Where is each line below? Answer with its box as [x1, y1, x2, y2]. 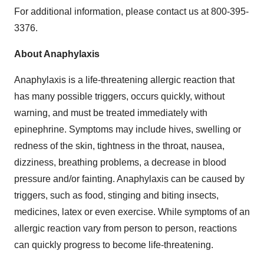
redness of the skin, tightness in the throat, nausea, [14, 140, 225, 151]
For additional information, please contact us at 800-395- [14, 6, 249, 16]
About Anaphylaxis [14, 48, 100, 59]
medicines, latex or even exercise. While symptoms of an [14, 206, 250, 217]
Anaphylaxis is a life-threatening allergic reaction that [14, 74, 235, 85]
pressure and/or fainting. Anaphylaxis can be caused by [14, 173, 245, 184]
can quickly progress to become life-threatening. [14, 239, 213, 250]
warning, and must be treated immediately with [14, 107, 207, 118]
